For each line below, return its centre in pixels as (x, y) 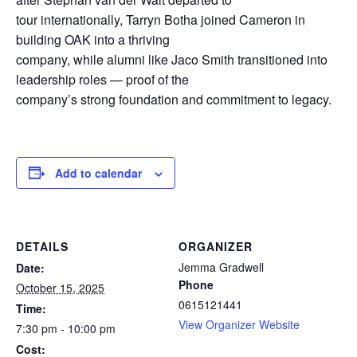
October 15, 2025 (60, 287)
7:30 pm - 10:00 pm (66, 328)
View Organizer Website (239, 324)
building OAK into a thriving (93, 39)
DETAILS (42, 246)
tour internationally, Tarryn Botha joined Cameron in (161, 19)
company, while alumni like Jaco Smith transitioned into (172, 59)
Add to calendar (98, 173)
